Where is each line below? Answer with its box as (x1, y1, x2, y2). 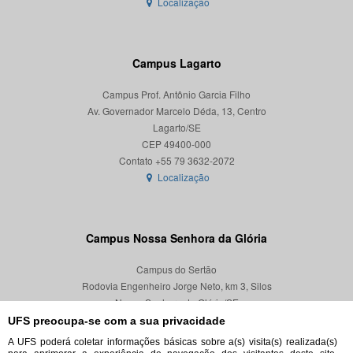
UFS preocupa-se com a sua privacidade (8, 314, 225, 327)
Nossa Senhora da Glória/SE (114, 295, 239, 310)
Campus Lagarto (132, 55, 221, 72)
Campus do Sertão (136, 262, 217, 277)
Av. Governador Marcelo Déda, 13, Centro (87, 104, 266, 118)
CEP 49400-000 (142, 137, 211, 151)
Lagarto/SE (152, 121, 201, 135)
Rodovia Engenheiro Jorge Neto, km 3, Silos (81, 279, 272, 293)
